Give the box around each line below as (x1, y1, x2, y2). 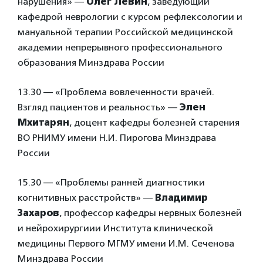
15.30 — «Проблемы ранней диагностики (18, 177, 205, 188)
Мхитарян (18, 117, 69, 128)
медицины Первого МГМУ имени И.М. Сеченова (18, 238, 234, 249)
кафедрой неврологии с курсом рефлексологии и (18, 11, 242, 22)
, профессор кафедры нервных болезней (59, 207, 242, 218)
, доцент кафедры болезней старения (69, 117, 240, 128)
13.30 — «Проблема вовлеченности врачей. (18, 86, 214, 97)
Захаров (18, 207, 59, 218)
